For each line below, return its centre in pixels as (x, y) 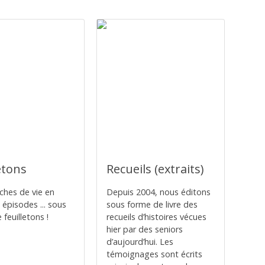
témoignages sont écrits (154, 254)
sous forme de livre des (152, 204)
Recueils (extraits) (155, 169)
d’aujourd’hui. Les (140, 242)
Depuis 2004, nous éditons (158, 192)
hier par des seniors (144, 229)
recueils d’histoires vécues (156, 217)
